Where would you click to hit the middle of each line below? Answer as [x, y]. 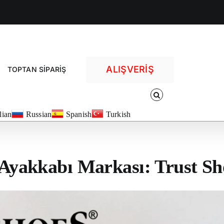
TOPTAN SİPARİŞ [37, 69]
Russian [39, 114]
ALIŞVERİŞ [130, 69]
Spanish [79, 114]
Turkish [118, 114]
